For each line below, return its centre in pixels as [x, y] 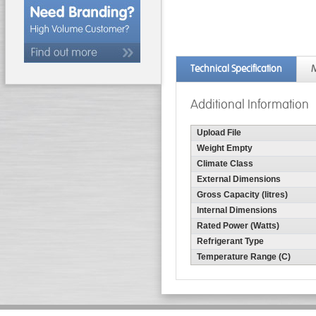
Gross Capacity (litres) [242, 195]
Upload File [219, 133]
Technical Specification [236, 69]
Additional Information [250, 105]
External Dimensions [239, 179]
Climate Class [225, 164]
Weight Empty [225, 148]
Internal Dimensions [237, 210]
